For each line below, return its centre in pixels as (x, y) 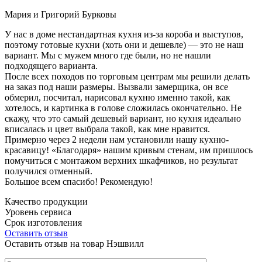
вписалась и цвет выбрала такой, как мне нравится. (107, 129)
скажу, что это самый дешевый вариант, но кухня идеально (123, 118)
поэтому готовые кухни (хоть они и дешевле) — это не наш (124, 44)
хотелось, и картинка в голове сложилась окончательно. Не (123, 108)
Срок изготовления (43, 222)
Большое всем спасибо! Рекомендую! (79, 181)
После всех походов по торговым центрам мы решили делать (127, 76)
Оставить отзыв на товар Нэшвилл (74, 243)
